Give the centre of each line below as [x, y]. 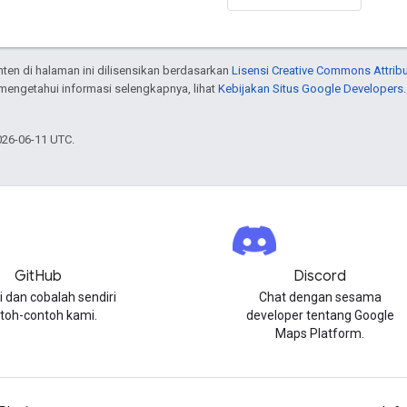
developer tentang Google [320, 315]
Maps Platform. [320, 333]
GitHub [38, 276]
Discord [320, 276]
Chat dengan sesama [320, 297]
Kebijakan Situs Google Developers [311, 88]
